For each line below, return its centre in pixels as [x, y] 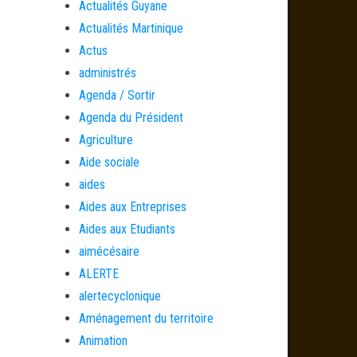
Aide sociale [109, 162]
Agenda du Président [131, 118]
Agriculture [106, 140]
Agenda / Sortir [117, 95]
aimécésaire [109, 251]
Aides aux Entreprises [132, 207]
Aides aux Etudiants [127, 229]
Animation [103, 341]
